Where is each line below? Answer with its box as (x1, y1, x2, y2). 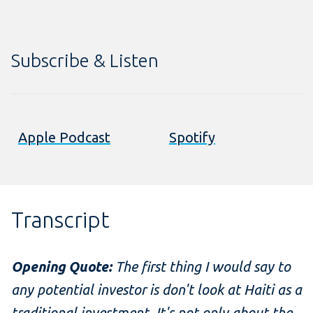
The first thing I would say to (115, 259, 291, 275)
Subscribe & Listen (11, 50, 159, 71)
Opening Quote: (11, 259, 112, 275)
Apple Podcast (18, 129, 110, 146)
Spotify (169, 129, 215, 146)
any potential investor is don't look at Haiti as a (11, 282, 302, 298)
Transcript (11, 208, 110, 233)
